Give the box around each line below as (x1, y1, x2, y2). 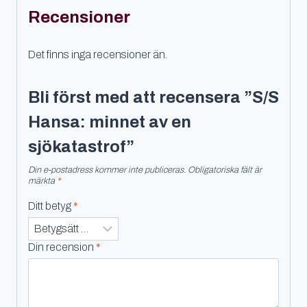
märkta (28, 175, 57, 186)
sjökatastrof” (28, 137, 134, 156)
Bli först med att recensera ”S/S (28, 88, 279, 106)
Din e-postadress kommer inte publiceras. (28, 164, 186, 175)
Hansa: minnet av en (28, 112, 191, 131)
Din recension (28, 241, 96, 253)
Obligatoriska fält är (188, 164, 262, 175)
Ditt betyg (28, 199, 73, 212)
